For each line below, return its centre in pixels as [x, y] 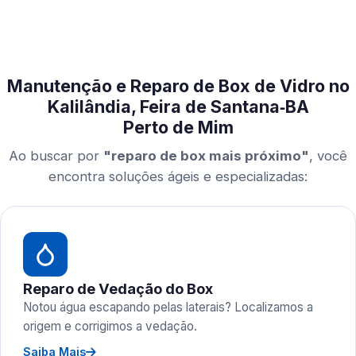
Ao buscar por [56, 156]
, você [328, 156]
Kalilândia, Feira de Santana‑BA [178, 106]
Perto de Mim [178, 127]
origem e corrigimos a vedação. [110, 326]
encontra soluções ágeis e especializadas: [178, 176]
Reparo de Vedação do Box [118, 288]
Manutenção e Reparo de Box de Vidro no [178, 86]
